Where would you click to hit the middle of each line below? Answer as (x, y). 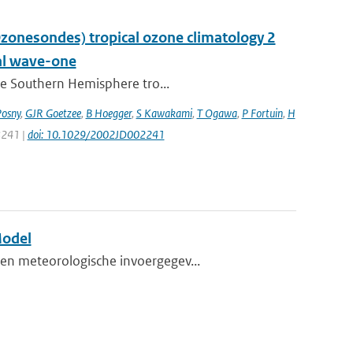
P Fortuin (262, 113)
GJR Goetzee (53, 113)
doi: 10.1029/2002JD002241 (96, 134)
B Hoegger (108, 113)
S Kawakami (164, 113)
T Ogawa (217, 113)
